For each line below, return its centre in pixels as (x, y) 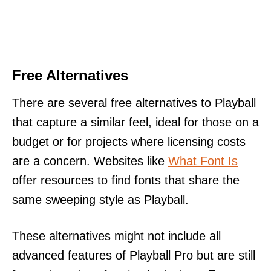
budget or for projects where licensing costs (129, 141)
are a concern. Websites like (90, 161)
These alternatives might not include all (116, 236)
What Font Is (203, 161)
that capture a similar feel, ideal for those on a (135, 122)
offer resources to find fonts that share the (126, 180)
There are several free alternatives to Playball (134, 103)
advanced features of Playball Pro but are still (134, 255)
